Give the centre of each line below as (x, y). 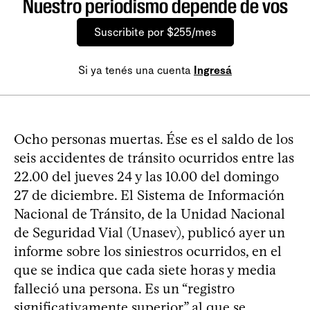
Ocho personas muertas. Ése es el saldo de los (154, 139)
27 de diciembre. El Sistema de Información (149, 195)
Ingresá (213, 70)
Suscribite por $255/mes (155, 32)
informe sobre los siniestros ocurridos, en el (148, 251)
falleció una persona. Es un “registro (124, 289)
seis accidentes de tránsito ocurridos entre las (154, 158)
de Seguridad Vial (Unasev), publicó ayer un (149, 232)
